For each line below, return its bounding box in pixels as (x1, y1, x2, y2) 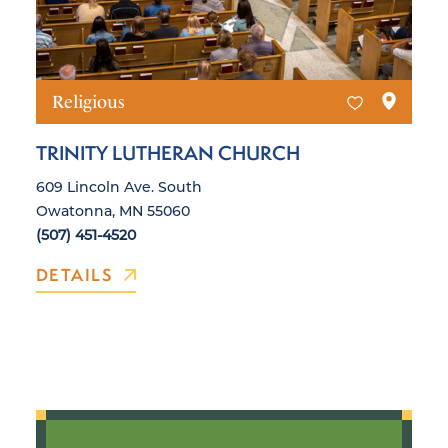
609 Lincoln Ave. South (36, 176, 202, 196)
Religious (52, 90, 125, 112)
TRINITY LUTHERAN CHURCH (36, 139, 300, 166)
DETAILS (36, 262, 113, 286)
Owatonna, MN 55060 (36, 200, 190, 220)
